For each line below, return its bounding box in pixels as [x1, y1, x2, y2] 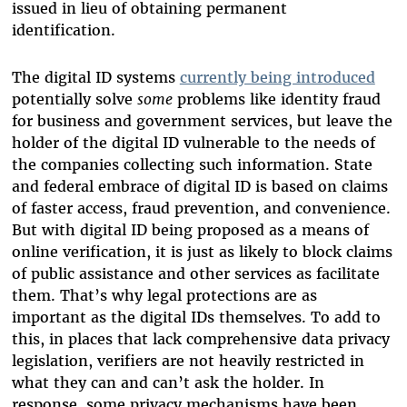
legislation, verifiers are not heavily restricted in [11, 351, 364, 370]
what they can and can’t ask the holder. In [11, 372, 324, 392]
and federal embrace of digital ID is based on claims [11, 176, 388, 195]
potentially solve [11, 89, 137, 108]
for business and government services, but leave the [11, 111, 392, 130]
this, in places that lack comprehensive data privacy [11, 329, 390, 348]
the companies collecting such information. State [11, 154, 372, 174]
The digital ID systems [11, 67, 180, 86]
